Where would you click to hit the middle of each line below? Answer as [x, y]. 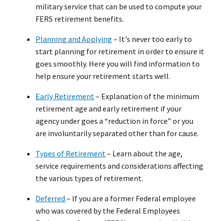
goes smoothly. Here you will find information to [118, 64]
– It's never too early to [152, 39]
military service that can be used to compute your [119, 7]
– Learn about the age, [144, 154]
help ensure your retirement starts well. [103, 76]
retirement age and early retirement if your [109, 109]
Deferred [50, 199]
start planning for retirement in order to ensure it [120, 52]
